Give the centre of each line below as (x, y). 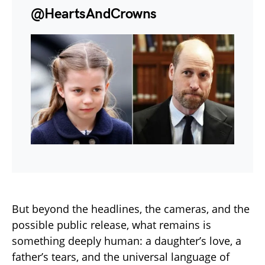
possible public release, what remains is (112, 225)
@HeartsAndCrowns (94, 14)
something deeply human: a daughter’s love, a (127, 241)
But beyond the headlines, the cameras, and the (131, 209)
